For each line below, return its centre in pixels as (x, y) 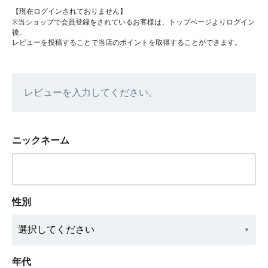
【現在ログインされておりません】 (69, 12)
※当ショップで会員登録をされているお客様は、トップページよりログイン (133, 22)
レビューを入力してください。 (91, 93)
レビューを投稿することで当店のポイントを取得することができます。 (127, 43)
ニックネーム (41, 141)
